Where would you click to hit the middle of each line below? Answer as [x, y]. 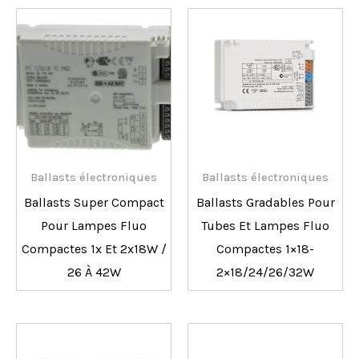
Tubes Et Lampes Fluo [265, 226]
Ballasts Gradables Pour [265, 203]
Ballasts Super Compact [94, 203]
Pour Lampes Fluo [94, 226]
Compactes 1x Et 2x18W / [94, 249]
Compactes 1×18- [265, 249]
